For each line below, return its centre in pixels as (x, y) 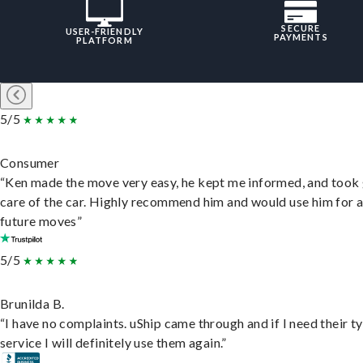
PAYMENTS (301, 37)
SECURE (301, 28)
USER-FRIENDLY (104, 32)
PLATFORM (104, 41)
